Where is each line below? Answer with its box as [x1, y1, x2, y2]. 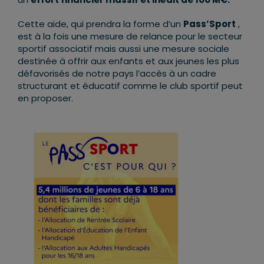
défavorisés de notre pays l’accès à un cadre [18, 67, 216, 80]
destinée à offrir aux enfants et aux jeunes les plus [18, 55, 239, 68]
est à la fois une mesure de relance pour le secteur [18, 30, 242, 43]
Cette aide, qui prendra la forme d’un [18, 18, 183, 31]
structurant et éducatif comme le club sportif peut [18, 80, 243, 93]
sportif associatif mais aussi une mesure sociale [18, 42, 229, 55]
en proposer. [18, 92, 73, 105]
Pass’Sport [183, 18, 236, 31]
